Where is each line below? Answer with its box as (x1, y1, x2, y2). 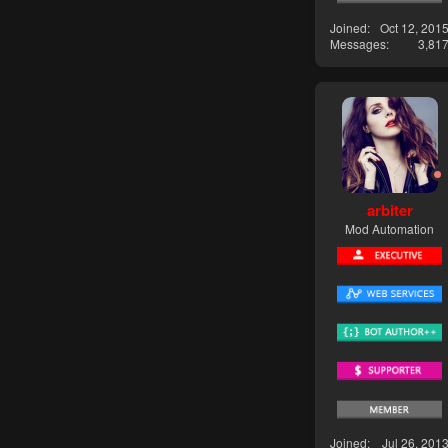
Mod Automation (345, 220, 434, 238)
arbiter (366, 199, 413, 222)
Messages (330, 34, 386, 52)
